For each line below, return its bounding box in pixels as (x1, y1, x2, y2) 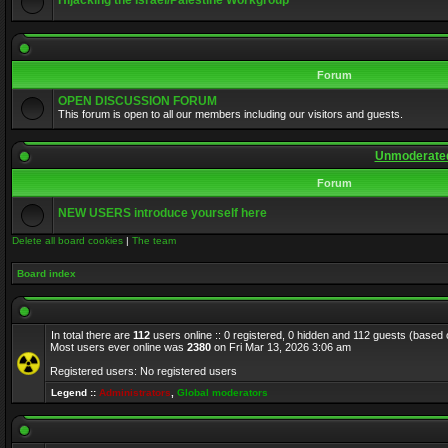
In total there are (51, 329, 133, 341)
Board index (17, 268, 76, 279)
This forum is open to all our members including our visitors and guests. (58, 108, 403, 120)
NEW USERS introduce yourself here (58, 206, 267, 220)
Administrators (99, 387, 171, 398)
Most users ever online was (50, 341, 187, 353)
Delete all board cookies (12, 235, 123, 246)
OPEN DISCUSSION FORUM (58, 94, 217, 108)
